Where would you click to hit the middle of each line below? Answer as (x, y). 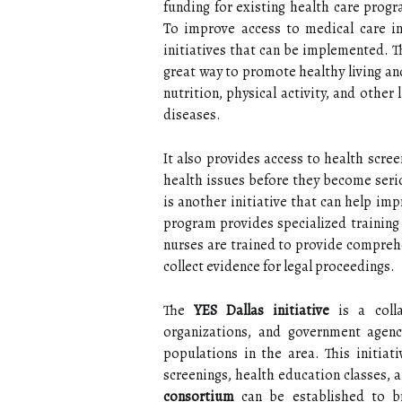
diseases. (192, 115)
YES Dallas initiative (262, 310)
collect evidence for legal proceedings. (279, 267)
